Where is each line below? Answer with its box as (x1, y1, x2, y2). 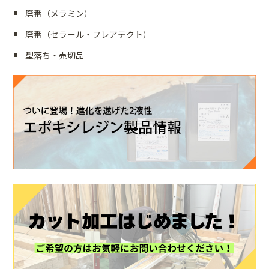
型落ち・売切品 (25, 49, 85, 61)
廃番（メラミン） (25, 7, 93, 19)
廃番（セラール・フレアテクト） (25, 28, 152, 40)
